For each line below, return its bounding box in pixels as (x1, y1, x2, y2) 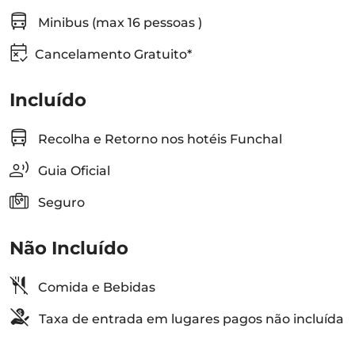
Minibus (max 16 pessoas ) (35, 15, 202, 30)
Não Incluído (10, 237, 128, 259)
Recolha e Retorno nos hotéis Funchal (35, 132, 282, 147)
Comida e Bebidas (35, 280, 155, 295)
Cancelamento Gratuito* (35, 47, 192, 62)
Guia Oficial (35, 163, 110, 178)
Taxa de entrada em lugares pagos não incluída (36, 311, 344, 326)
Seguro (35, 195, 85, 210)
